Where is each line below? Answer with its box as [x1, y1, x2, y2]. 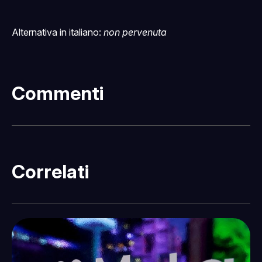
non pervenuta [104, 26, 167, 39]
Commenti [12, 81, 104, 105]
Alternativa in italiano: [12, 26, 104, 39]
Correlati [12, 160, 89, 183]
